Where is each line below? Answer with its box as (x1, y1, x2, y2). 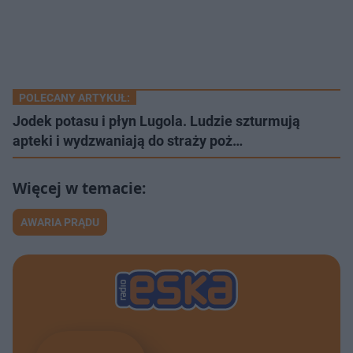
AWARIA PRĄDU (20, 215, 99, 229)
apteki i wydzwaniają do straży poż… (13, 132, 243, 149)
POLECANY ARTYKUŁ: (19, 91, 130, 104)
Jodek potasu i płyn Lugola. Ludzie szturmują (13, 112, 300, 129)
